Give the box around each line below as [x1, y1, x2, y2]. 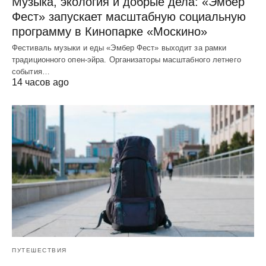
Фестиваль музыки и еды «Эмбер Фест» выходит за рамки [12, 43, 227, 53]
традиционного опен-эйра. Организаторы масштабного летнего [12, 55, 241, 65]
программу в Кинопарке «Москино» [12, 25, 207, 39]
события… [12, 67, 50, 77]
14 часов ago [12, 77, 69, 88]
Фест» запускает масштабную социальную [12, 10, 246, 24]
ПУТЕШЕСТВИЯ [12, 247, 67, 254]
